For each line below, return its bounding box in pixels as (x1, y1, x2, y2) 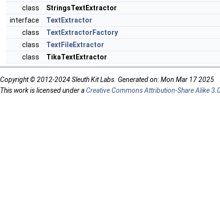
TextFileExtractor (46, 41, 104, 49)
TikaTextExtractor (46, 53, 107, 61)
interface (10, 16, 42, 24)
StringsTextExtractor (46, 4, 117, 12)
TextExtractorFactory (46, 28, 118, 36)
